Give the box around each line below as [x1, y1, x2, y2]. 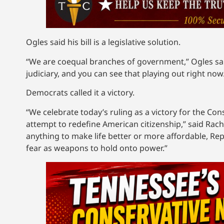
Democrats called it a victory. [26, 87, 136, 98]
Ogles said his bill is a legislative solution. [26, 36, 182, 48]
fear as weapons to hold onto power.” [26, 142, 167, 153]
